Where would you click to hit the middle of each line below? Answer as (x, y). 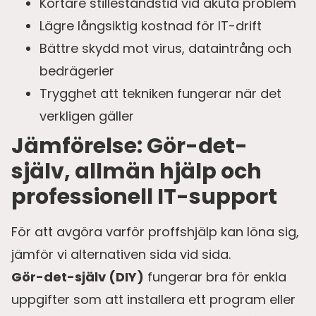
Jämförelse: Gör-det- (129, 146)
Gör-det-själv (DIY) (78, 276)
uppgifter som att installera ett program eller (153, 299)
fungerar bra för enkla (215, 276)
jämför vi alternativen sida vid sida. (121, 254)
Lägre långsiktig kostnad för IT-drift (151, 25)
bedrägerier (77, 71)
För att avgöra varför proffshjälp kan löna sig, (155, 231)
